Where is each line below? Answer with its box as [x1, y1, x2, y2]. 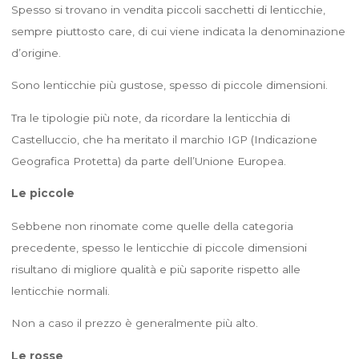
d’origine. [10, 46, 61, 59]
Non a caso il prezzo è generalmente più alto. [10, 316, 258, 329]
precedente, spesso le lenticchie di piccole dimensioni [10, 240, 307, 254]
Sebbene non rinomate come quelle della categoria [10, 219, 293, 232]
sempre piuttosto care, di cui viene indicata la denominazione [10, 24, 345, 38]
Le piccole [10, 186, 75, 200]
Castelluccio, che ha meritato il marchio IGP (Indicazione [10, 132, 317, 146]
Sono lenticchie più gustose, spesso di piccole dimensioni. [10, 78, 328, 91]
